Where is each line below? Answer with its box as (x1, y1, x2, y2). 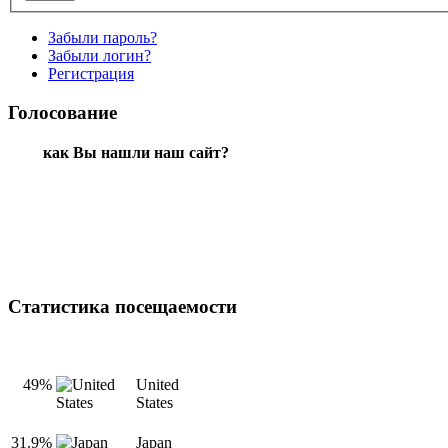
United (136, 376, 179, 394)
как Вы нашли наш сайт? (42, 143, 229, 161)
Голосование (8, 102, 117, 123)
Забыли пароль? (48, 29, 157, 47)
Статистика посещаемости (8, 296, 237, 318)
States (136, 394, 173, 412)
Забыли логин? (48, 47, 151, 65)
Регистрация (48, 65, 134, 83)
